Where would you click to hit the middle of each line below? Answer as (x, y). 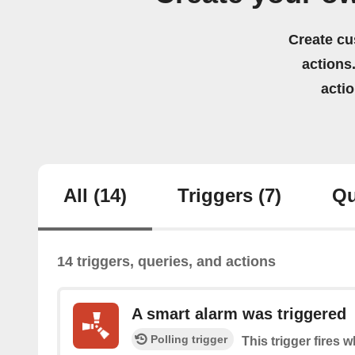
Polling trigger (189, 340)
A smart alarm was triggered (239, 314)
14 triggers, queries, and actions (166, 262)
